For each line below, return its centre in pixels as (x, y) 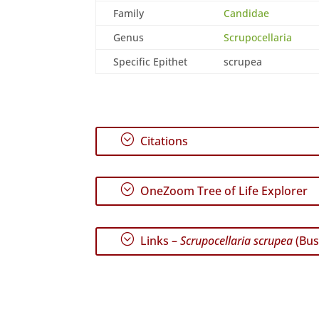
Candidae (247, 13)
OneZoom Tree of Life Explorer (223, 191)
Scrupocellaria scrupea (237, 241)
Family (129, 13)
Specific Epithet (151, 61)
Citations (163, 141)
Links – (159, 241)
